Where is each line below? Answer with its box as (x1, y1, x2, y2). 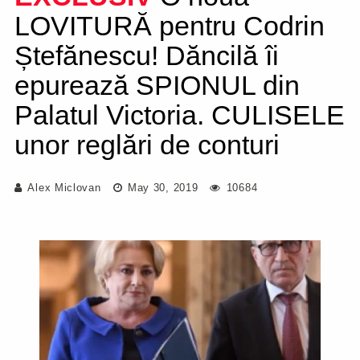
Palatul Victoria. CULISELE (14, 100, 345, 130)
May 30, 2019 (124, 182, 198, 194)
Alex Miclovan (27, 182, 101, 194)
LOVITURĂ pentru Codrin (14, 10, 325, 41)
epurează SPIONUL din (14, 70, 300, 100)
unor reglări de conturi (14, 129, 280, 160)
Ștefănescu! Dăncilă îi (14, 40, 279, 71)
